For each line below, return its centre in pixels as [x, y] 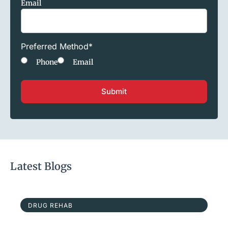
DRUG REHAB [50, 206]
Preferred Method [55, 47]
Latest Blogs [41, 166]
